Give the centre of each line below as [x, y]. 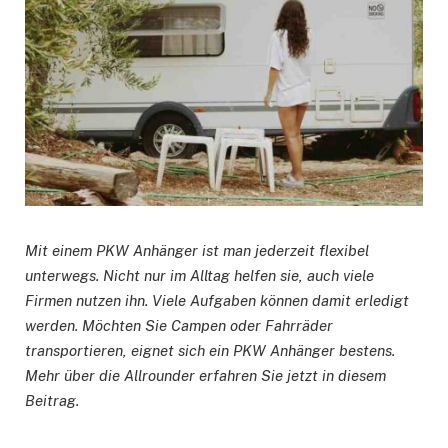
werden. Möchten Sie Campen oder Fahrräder [179, 326]
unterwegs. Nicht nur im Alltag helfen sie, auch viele [199, 276]
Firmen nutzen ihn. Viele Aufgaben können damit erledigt [217, 301]
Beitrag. [52, 401]
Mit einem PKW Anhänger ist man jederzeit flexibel [197, 251]
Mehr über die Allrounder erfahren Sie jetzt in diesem [205, 376]
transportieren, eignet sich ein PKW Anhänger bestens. [210, 351]
